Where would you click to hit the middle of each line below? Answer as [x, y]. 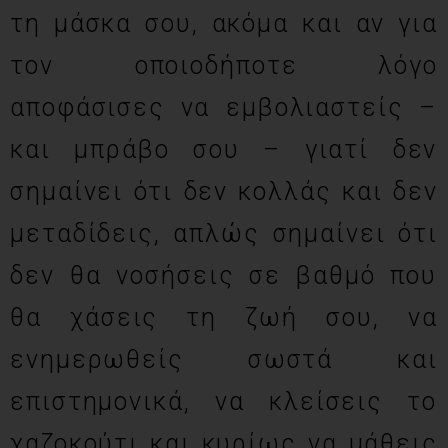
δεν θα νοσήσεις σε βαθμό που [224, 275]
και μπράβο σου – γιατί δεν [224, 149]
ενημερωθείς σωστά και [224, 359]
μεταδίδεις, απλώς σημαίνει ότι [224, 233]
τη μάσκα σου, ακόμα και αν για [224, 23]
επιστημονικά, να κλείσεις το [224, 401]
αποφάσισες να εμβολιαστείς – [224, 107]
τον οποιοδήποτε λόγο [224, 65]
